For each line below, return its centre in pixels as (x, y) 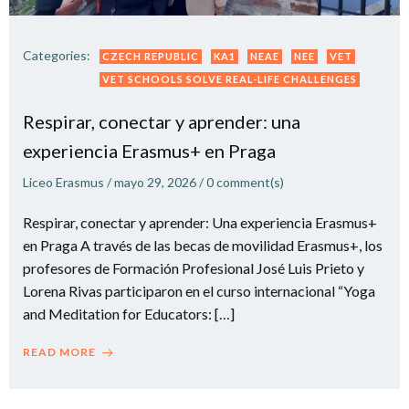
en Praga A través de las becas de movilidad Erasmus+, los (203, 245)
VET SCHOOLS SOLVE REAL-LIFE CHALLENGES (230, 79)
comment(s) (250, 182)
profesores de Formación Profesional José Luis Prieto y (194, 268)
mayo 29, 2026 (155, 182)
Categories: (57, 55)
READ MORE (59, 352)
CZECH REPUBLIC (151, 56)
